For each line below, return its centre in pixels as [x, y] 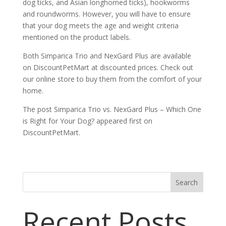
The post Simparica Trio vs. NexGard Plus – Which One [112, 109]
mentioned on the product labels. [76, 37]
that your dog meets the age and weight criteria [100, 25]
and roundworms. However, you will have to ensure [106, 14]
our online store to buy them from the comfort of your [112, 79]
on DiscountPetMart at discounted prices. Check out [108, 67]
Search [187, 182]
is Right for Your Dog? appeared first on [87, 121]
